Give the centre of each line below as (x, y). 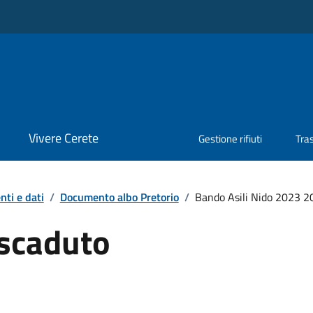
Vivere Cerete (63, 138)
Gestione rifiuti (231, 139)
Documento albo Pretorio (119, 197)
